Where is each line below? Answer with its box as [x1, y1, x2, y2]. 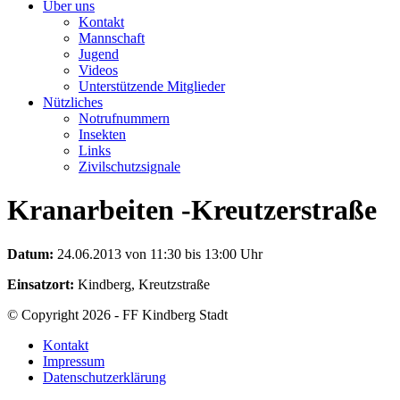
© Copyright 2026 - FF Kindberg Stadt [7, 306, 228, 322]
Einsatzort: [7, 276, 74, 292]
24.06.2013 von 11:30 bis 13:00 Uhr [57, 246, 262, 262]
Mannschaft [79, 29, 145, 46]
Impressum [43, 353, 104, 369]
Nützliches [43, 94, 103, 110]
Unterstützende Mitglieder [79, 78, 225, 94]
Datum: [7, 246, 57, 262]
